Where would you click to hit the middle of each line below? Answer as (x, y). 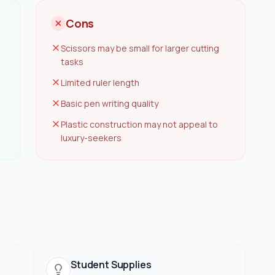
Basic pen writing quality (110, 103)
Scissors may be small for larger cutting (140, 48)
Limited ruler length (100, 83)
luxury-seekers (91, 138)
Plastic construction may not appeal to (139, 124)
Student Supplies (111, 265)
